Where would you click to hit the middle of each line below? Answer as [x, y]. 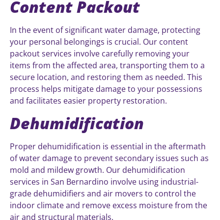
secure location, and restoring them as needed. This [106, 77]
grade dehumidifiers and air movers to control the [103, 193]
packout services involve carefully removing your [100, 54]
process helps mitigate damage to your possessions [106, 89]
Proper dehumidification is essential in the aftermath [108, 146]
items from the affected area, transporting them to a [107, 66]
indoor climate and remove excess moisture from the [109, 205]
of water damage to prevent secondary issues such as [109, 158]
